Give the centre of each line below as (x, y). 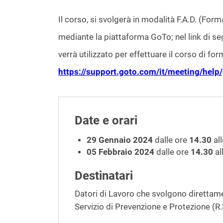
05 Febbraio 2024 (120, 152)
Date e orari (106, 120)
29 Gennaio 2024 (120, 140)
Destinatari (104, 175)
